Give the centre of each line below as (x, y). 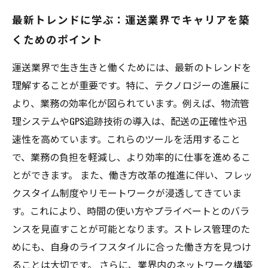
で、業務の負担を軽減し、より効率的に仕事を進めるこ (131, 157)
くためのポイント (57, 39)
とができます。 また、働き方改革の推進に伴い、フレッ (132, 175)
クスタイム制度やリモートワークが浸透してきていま (127, 193)
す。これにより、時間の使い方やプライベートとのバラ (131, 211)
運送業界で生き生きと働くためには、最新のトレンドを (132, 67)
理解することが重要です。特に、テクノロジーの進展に (131, 85)
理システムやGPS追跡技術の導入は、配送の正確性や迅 (130, 121)
